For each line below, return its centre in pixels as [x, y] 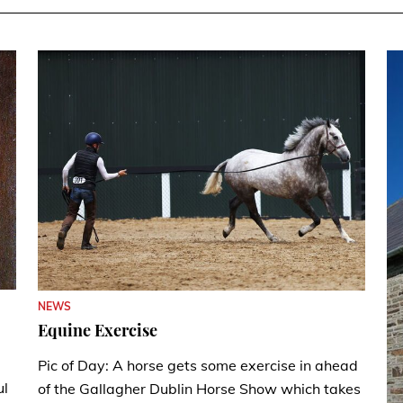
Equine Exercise [98, 330]
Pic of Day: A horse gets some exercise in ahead [198, 365]
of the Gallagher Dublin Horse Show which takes [199, 388]
